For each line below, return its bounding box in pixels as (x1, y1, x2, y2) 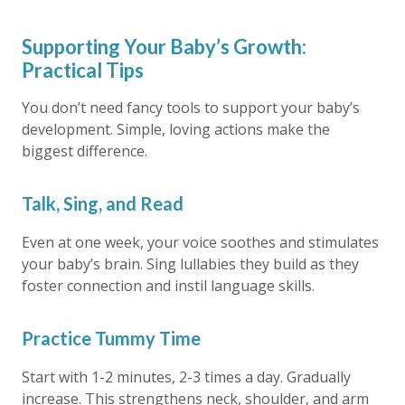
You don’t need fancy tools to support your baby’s (22, 98, 360, 118)
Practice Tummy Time (22, 327, 201, 349)
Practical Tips (22, 58, 144, 82)
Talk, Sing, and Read (22, 193, 184, 214)
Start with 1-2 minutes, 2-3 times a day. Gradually (22, 367, 351, 387)
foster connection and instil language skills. (22, 276, 315, 296)
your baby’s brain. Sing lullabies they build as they (22, 254, 359, 274)
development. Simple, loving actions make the (22, 119, 330, 139)
